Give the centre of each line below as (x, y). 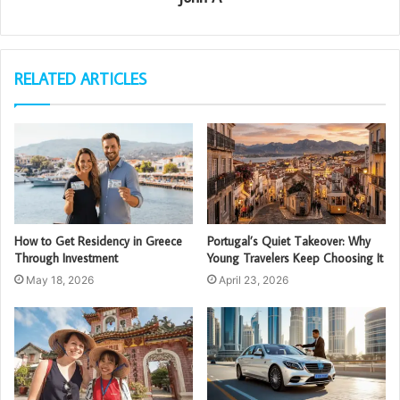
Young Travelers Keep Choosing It (295, 258)
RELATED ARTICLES (80, 79)
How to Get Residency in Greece (98, 242)
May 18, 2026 (60, 280)
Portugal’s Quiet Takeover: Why (289, 242)
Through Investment (66, 258)
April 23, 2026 (254, 280)
